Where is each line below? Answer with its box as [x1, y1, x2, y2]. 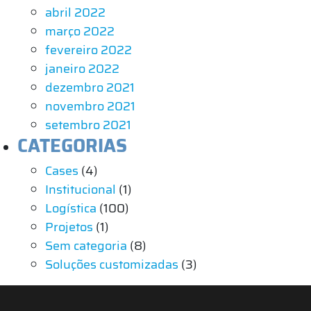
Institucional [45, 179, 116, 199]
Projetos [45, 217, 93, 237]
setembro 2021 [45, 115, 131, 135]
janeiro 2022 [45, 58, 119, 78]
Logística [45, 198, 96, 218]
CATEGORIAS [17, 131, 127, 160]
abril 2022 [45, 2, 106, 22]
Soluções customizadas [45, 254, 178, 274]
